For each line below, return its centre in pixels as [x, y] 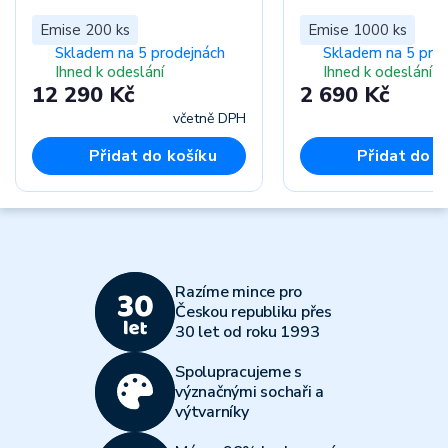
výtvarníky [212, 412]
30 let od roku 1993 [247, 332]
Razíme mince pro [238, 292]
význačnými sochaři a [249, 392]
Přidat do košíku [153, 155]
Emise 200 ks [85, 29]
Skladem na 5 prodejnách [139, 52]
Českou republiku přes [253, 312]
